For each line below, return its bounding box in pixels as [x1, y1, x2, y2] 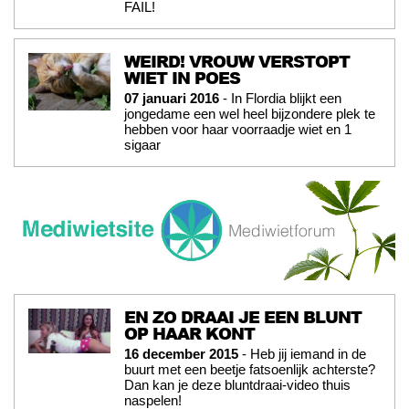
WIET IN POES [124, 66, 240, 90]
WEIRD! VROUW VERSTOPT [124, 49, 350, 74]
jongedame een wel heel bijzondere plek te [124, 106, 375, 122]
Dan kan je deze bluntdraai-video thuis [124, 377, 351, 393]
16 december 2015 [124, 346, 238, 362]
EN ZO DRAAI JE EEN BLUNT [124, 305, 362, 330]
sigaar [124, 137, 161, 153]
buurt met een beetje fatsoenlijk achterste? [124, 362, 375, 378]
